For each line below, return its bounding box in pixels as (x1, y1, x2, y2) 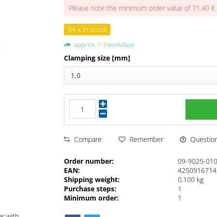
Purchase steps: (64, 184, 117, 193)
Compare (72, 135, 102, 144)
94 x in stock (68, 25, 107, 34)
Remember (130, 135, 164, 144)
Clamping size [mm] (64, 53, 131, 63)
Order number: (64, 156, 114, 166)
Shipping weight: (64, 174, 120, 184)
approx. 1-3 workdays (73, 40, 135, 49)
